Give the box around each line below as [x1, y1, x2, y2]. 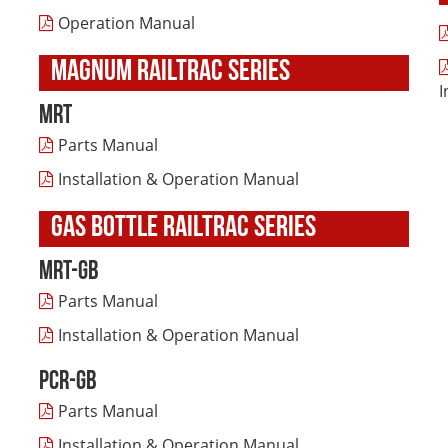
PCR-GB [39, 369, 97, 396]
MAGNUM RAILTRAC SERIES [51, 57, 290, 88]
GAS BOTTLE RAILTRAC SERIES [51, 213, 316, 244]
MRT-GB [39, 259, 99, 286]
